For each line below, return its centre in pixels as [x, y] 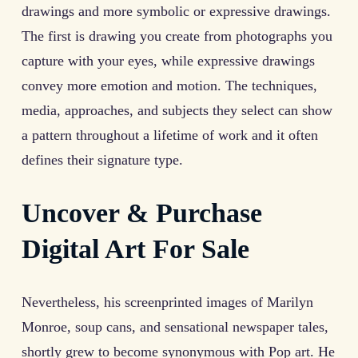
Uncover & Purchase [142, 213]
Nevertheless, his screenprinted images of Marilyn [167, 302]
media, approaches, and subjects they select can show [177, 110]
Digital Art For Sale [135, 249]
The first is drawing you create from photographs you [177, 36]
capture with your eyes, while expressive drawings [168, 60]
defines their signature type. [102, 159]
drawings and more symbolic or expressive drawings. [176, 11]
